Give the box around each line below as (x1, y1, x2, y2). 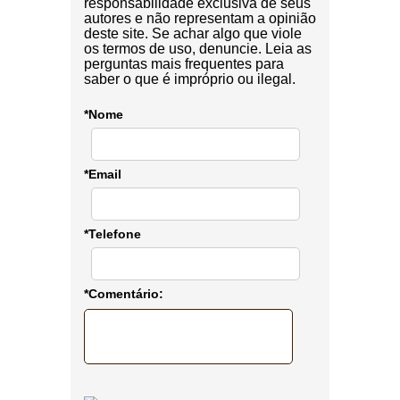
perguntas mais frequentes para (84, 56, 284, 72)
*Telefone (84, 227, 141, 242)
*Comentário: (84, 287, 163, 302)
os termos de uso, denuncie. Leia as (84, 41, 312, 57)
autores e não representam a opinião (84, 11, 316, 27)
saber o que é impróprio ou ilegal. (84, 71, 296, 87)
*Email (84, 167, 121, 182)
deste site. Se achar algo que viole (84, 26, 302, 42)
